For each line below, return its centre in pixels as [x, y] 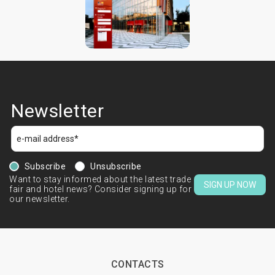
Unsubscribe [116, 167]
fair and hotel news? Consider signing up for [100, 189]
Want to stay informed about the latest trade [100, 180]
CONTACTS [137, 265]
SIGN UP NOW [230, 185]
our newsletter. [40, 199]
